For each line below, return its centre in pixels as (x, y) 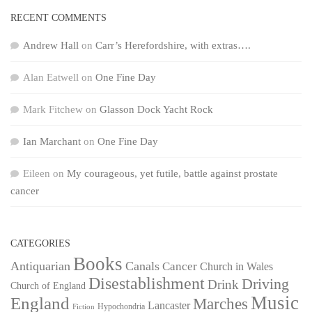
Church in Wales (236, 267)
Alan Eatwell (51, 78)
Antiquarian (40, 266)
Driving (265, 284)
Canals (142, 266)
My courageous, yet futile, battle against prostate (172, 174)
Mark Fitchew (53, 110)
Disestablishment (147, 284)
